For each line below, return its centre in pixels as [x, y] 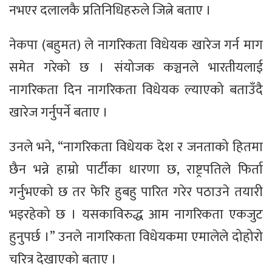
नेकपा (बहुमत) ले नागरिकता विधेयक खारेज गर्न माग [136, 46]
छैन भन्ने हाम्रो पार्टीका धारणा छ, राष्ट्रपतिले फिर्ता [136, 170]
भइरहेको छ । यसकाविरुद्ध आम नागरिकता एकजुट [136, 215]
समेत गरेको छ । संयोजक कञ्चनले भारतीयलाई [136, 68]
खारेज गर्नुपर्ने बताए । [59, 113]
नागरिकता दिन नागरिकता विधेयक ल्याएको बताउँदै [136, 90]
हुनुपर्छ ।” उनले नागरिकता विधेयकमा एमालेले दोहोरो [136, 237]
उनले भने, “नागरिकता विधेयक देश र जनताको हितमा [136, 148]
